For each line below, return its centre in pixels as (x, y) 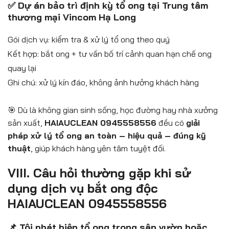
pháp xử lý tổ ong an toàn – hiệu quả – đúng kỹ (107, 136)
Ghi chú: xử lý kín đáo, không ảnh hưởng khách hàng (103, 82)
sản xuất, (26, 123)
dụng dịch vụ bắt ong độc (83, 188)
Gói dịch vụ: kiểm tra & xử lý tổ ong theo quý (89, 39)
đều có (171, 123)
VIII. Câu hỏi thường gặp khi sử (99, 173)
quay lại (22, 68)
